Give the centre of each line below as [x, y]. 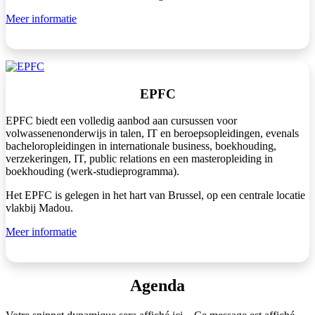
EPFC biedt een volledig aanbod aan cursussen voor [121, 121]
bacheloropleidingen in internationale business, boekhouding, [141, 146]
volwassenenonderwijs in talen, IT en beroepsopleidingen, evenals [152, 134]
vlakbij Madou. [41, 208]
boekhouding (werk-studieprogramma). [92, 172]
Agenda [157, 286]
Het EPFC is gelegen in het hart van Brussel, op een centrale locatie [155, 195]
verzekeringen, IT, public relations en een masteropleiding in [139, 159]
